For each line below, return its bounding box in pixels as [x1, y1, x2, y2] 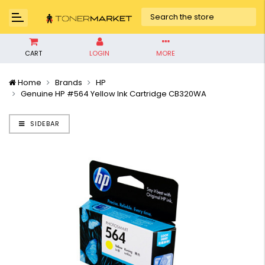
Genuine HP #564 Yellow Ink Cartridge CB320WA [21, 88, 206, 99]
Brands [55, 77, 82, 88]
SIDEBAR [28, 119, 60, 128]
